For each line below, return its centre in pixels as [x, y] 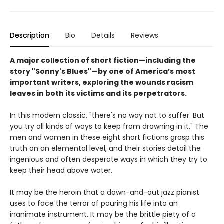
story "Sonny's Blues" [51, 71]
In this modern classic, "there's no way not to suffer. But [107, 115]
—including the [167, 60]
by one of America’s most [147, 71]
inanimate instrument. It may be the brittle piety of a [103, 214]
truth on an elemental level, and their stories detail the [105, 148]
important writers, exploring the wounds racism [102, 82]
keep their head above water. [61, 170]
